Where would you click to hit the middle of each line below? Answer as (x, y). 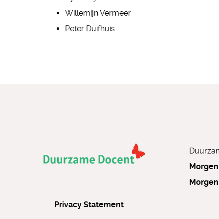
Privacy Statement (89, 205)
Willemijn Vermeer (98, 13)
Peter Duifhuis (90, 29)
